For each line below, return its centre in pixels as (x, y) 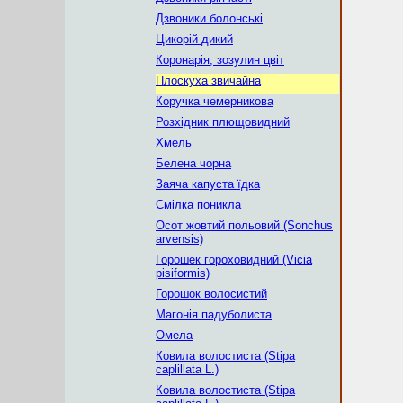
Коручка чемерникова (215, 101)
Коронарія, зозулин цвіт (220, 60)
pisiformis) (183, 273)
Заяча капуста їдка (208, 184)
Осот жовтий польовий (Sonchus (244, 225)
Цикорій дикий (194, 39)
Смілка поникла (198, 205)
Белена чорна (193, 163)
